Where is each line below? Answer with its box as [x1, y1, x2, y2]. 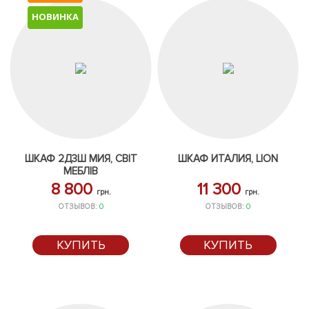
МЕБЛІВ [63, 165, 99, 177]
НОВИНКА [32, 10, 79, 23]
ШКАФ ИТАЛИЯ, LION [178, 152, 279, 165]
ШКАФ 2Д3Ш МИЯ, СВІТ [24, 152, 137, 165]
